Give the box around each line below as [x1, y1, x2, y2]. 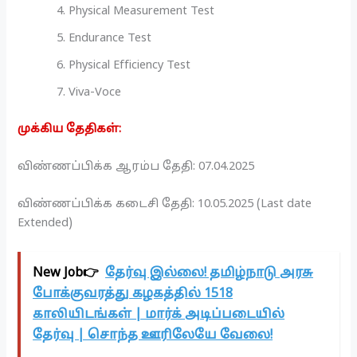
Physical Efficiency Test [69, 57, 191, 73]
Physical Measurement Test [69, 3, 215, 18]
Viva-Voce [69, 84, 122, 100]
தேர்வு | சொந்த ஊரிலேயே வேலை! [33, 328, 273, 344]
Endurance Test [69, 30, 152, 45]
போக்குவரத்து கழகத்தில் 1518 [33, 286, 233, 303]
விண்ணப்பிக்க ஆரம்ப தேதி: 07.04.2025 [18, 159, 255, 175]
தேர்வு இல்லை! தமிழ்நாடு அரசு [105, 265, 314, 282]
